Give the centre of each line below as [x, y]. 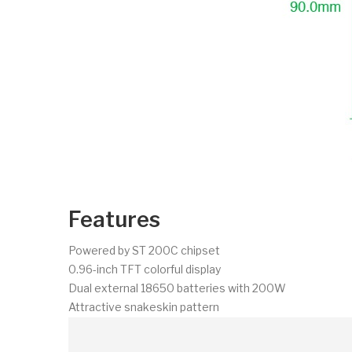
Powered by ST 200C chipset [144, 250]
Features [114, 219]
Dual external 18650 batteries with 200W [177, 288]
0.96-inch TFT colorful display [145, 269]
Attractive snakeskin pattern [144, 306]
